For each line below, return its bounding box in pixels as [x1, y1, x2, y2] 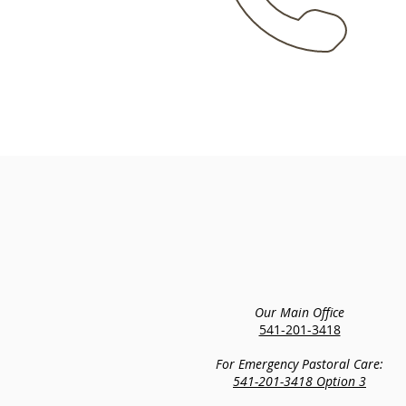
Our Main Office [255, 304, 344, 321]
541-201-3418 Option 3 [233, 372, 366, 390]
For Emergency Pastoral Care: [216, 355, 383, 372]
